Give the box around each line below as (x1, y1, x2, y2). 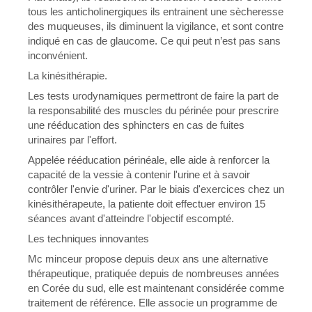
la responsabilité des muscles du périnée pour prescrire (28, 104, 279, 116)
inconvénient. (28, 49, 88, 61)
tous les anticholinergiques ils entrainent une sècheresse (28, 6, 283, 17)
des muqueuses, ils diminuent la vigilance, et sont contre (28, 20, 283, 32)
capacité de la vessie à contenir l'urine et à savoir (28, 169, 250, 180)
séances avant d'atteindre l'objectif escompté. (28, 212, 234, 224)
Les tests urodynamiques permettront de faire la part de (28, 90, 279, 102)
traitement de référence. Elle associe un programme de (28, 297, 277, 309)
